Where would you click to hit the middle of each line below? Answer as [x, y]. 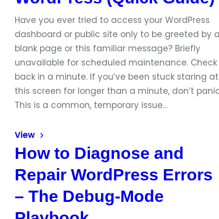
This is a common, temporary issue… [91, 105]
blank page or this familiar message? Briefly [108, 48]
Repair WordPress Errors [114, 175]
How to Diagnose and [99, 153]
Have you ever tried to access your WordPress [112, 20]
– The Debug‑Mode [89, 196]
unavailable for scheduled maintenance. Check [116, 63]
